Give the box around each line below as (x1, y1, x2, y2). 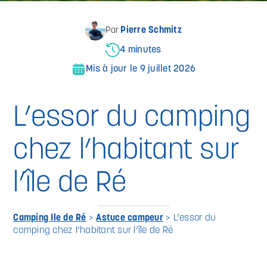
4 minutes (120, 45, 162, 55)
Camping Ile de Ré (13, 213, 86, 223)
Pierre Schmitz (120, 26, 182, 35)
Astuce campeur (96, 213, 163, 223)
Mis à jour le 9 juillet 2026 (86, 64, 195, 74)
